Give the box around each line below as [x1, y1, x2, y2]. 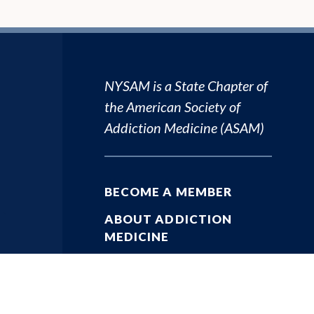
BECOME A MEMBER [104, 184, 233, 199]
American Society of [125, 97, 240, 115]
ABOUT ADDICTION [104, 211, 233, 226]
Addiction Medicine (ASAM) [104, 118, 264, 136]
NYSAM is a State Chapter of [104, 76, 268, 94]
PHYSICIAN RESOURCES [104, 283, 257, 299]
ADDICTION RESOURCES [104, 256, 262, 271]
